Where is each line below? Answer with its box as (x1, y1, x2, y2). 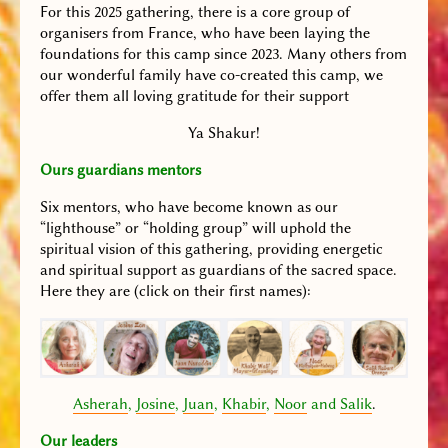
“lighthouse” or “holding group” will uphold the (40, 219, 351, 238)
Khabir (221, 395, 266, 414)
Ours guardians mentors (40, 161, 201, 180)
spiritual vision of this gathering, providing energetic (40, 240, 383, 259)
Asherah (72, 395, 128, 414)
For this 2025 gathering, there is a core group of (40, 3, 350, 22)
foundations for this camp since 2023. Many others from (40, 45, 407, 64)
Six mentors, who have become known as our (40, 198, 338, 217)
